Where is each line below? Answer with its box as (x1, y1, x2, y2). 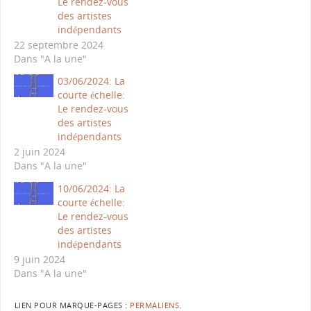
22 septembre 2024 (13, 37, 103, 51)
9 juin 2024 (13, 252, 65, 266)
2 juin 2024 (13, 145, 65, 159)
